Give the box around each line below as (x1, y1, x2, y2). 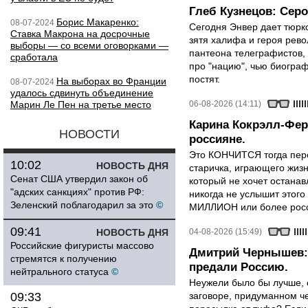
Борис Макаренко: (56, 16, 139, 27)
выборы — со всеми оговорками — (10, 40, 168, 51)
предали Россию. (189, 261, 288, 274)
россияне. (189, 133, 245, 146)
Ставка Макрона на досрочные (10, 28, 150, 39)
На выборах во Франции (56, 76, 166, 87)
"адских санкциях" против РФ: (10, 186, 144, 197)
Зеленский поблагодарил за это (10, 199, 153, 210)
